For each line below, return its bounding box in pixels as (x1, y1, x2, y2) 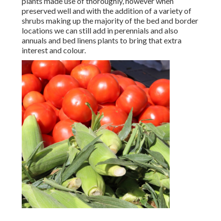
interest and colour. (22, 45, 86, 55)
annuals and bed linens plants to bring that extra (22, 36, 182, 45)
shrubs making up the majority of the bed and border (22, 16, 198, 26)
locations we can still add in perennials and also (22, 26, 178, 36)
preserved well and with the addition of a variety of (22, 6, 191, 16)
